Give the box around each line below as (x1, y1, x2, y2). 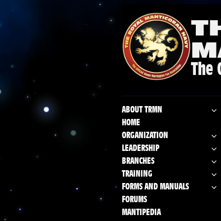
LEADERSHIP (122, 145, 159, 153)
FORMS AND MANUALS (122, 183, 189, 191)
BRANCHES (122, 157, 154, 166)
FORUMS (122, 196, 147, 204)
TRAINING (122, 170, 152, 179)
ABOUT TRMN (122, 106, 162, 114)
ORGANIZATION (122, 132, 168, 140)
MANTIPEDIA (122, 209, 161, 217)
